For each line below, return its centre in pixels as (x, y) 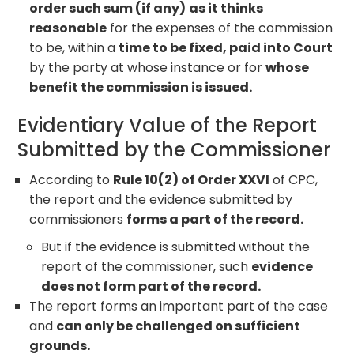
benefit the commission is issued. (141, 87)
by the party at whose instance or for (148, 67)
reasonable (68, 28)
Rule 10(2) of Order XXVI (192, 179)
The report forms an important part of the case (179, 306)
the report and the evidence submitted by (161, 199)
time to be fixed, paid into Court (226, 47)
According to (72, 179)
